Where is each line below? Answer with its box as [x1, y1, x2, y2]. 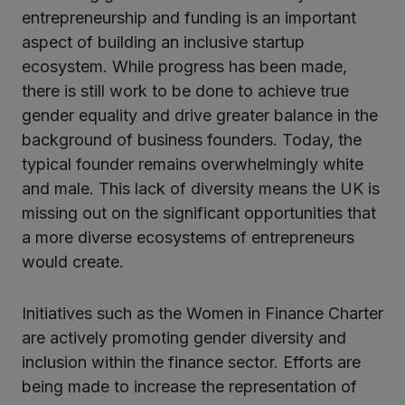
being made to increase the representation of [22, 376, 357, 396]
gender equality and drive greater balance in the [22, 105, 378, 125]
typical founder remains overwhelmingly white [22, 154, 363, 174]
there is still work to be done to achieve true [22, 80, 349, 100]
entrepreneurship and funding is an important [22, 7, 356, 27]
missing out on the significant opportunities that [22, 202, 376, 222]
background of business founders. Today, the [22, 129, 362, 149]
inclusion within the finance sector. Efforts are [22, 352, 361, 372]
